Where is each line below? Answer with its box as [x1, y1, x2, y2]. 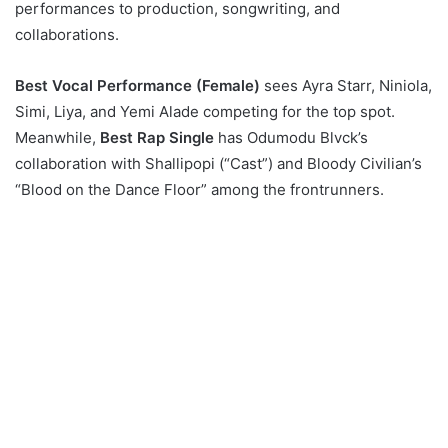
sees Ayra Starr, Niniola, [260, 76, 432, 96]
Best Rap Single [100, 128, 214, 148]
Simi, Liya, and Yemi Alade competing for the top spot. [15, 102, 395, 122]
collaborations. [15, 25, 119, 45]
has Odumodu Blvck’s [214, 128, 368, 148]
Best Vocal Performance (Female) [15, 76, 260, 96]
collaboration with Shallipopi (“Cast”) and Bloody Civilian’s [15, 154, 422, 174]
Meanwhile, [15, 128, 100, 148]
